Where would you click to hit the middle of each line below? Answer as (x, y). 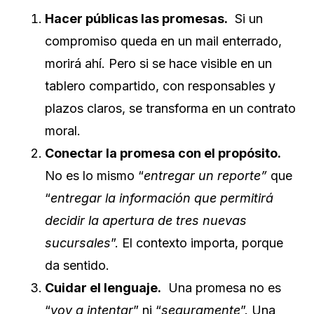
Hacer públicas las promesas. (136, 18)
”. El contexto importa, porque (197, 243)
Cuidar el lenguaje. (103, 287)
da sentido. (77, 265)
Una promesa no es (221, 287)
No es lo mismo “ (94, 175)
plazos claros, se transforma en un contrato (170, 108)
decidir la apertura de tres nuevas (146, 220)
